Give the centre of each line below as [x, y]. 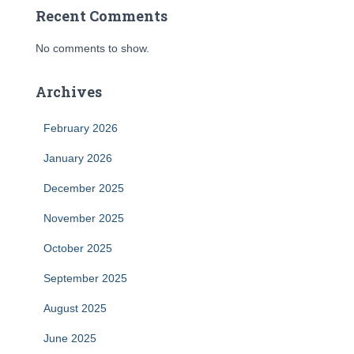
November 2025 [84, 218]
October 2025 [78, 248]
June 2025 [70, 338]
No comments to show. [92, 48]
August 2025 [75, 308]
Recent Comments [102, 16]
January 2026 [78, 158]
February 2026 [81, 128]
